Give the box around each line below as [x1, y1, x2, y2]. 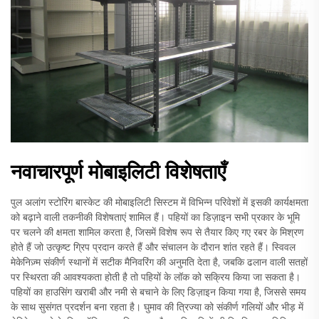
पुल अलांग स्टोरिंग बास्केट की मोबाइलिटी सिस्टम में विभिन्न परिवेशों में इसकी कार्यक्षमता [11, 195, 308, 209]
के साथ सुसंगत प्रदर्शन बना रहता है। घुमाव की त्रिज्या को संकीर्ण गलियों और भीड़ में [11, 300, 303, 313]
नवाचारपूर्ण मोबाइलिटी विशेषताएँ [11, 159, 226, 184]
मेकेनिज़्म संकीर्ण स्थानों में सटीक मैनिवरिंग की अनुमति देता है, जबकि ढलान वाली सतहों [11, 255, 308, 268]
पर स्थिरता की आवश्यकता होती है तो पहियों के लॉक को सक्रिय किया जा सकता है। [11, 270, 300, 283]
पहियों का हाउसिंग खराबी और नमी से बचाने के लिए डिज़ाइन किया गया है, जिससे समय [11, 285, 306, 298]
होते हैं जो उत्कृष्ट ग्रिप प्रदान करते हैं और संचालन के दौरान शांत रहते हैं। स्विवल [11, 240, 296, 253]
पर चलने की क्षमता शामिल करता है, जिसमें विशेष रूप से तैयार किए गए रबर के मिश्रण [11, 225, 304, 239]
